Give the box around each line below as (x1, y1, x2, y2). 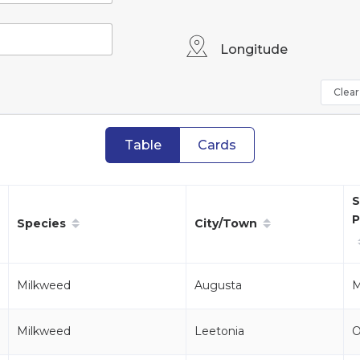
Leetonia (194, 324, 244, 338)
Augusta (194, 278, 242, 292)
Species (17, 215, 66, 231)
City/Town (194, 215, 257, 231)
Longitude (220, 42, 288, 57)
